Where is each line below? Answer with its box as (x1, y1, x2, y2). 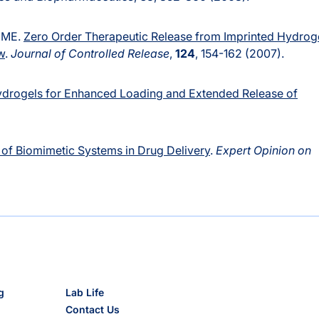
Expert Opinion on (216, 143, 311, 158)
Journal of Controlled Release (11, 46, 169, 61)
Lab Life (66, 286, 105, 299)
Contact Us (66, 303, 120, 316)
